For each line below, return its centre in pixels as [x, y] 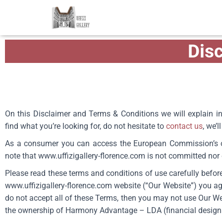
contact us [184, 126]
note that [22, 156]
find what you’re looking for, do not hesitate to [84, 126]
